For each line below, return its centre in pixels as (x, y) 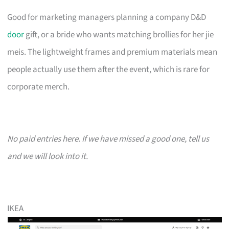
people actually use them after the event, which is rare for (109, 69)
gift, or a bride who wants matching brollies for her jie (119, 35)
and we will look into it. (48, 156)
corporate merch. (39, 87)
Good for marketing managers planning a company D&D (107, 17)
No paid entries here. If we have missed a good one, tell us (108, 139)
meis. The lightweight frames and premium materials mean (112, 52)
